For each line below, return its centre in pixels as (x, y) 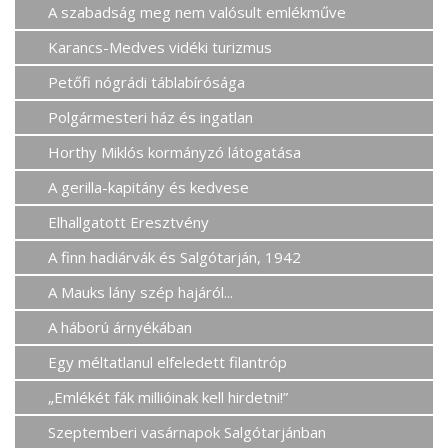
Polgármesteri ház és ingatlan (151, 116)
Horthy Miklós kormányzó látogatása (175, 151)
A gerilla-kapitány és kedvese (149, 186)
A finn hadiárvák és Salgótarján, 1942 (175, 256)
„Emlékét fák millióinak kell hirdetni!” (168, 396)
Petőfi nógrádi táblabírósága (147, 81)
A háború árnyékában (120, 326)
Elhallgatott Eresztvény (129, 221)
